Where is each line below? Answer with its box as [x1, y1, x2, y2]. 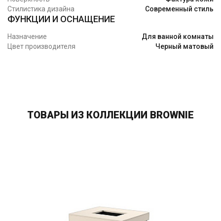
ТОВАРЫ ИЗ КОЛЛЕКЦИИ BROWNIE [27, 109, 194, 121]
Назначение [7, 33, 47, 41]
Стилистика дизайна [7, 5, 74, 13]
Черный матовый [155, 42, 214, 51]
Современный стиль [145, 5, 214, 13]
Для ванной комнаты [142, 33, 214, 41]
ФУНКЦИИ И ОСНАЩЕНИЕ [7, 14, 115, 25]
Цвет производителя [7, 42, 75, 51]
